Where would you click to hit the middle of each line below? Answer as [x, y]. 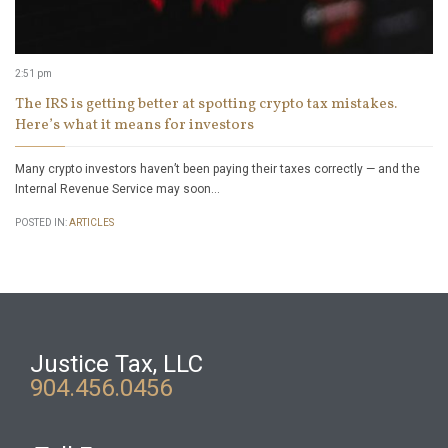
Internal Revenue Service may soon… [117, 189]
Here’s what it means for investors [134, 126]
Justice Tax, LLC [116, 364]
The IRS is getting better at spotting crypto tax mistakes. [206, 105]
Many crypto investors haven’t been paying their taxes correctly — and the [217, 169]
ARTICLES [91, 223]
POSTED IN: [42, 223]
